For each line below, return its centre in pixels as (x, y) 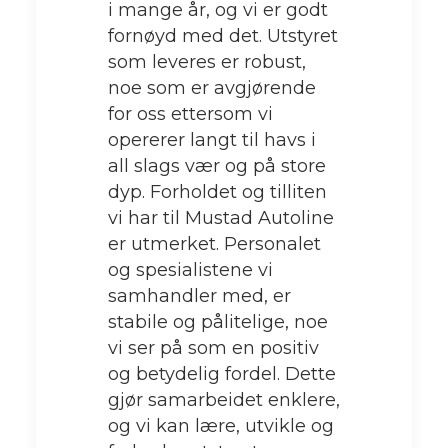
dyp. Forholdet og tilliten (217, 191)
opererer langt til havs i (212, 139)
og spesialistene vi (190, 269)
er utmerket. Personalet (214, 243)
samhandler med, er (199, 295)
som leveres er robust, (207, 61)
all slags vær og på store (217, 165)
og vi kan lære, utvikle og (221, 425)
